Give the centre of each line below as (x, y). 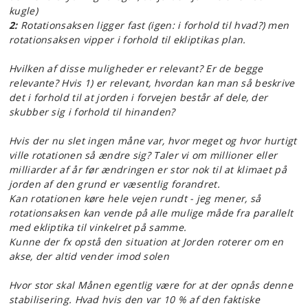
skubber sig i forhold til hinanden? (92, 112)
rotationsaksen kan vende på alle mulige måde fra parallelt (151, 213)
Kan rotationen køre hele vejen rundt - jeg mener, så (135, 198)
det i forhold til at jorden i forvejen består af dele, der (139, 97)
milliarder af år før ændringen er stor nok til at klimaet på (148, 169)
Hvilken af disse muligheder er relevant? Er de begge (136, 68)
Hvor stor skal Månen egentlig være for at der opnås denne (151, 285)
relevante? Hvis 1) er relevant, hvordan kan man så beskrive (152, 83)
